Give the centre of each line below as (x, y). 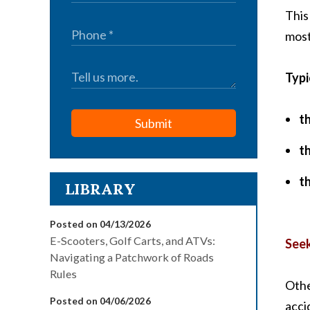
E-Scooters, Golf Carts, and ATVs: (133, 240)
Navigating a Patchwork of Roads (132, 257)
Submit (154, 123)
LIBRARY (100, 189)
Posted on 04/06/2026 (100, 301)
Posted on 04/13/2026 (100, 224)
